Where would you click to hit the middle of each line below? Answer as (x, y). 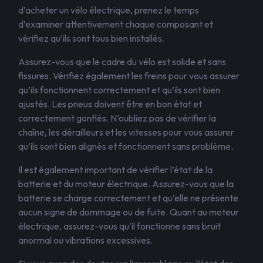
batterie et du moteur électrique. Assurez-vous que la (126, 184)
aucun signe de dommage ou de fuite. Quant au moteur (129, 212)
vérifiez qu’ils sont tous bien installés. (91, 38)
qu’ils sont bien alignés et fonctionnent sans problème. (126, 146)
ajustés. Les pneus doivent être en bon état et (110, 104)
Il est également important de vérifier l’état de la (115, 170)
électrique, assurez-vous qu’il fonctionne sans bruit (119, 226)
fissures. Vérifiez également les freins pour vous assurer (129, 76)
